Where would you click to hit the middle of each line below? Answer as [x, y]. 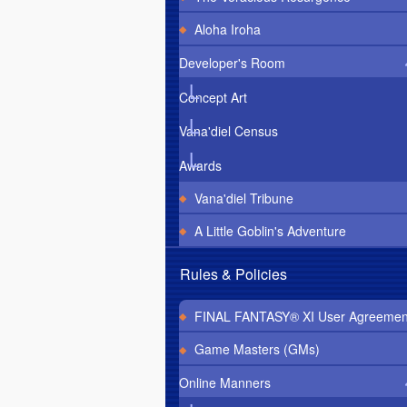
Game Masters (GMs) [257, 349]
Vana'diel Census [228, 131]
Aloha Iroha [227, 30]
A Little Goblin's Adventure [270, 231]
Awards [200, 165]
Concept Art [213, 97]
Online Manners [225, 382]
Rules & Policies [233, 273]
